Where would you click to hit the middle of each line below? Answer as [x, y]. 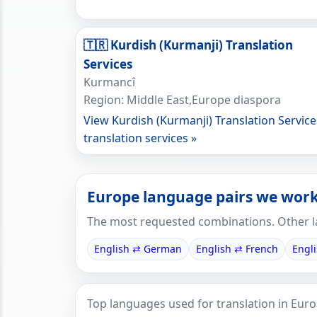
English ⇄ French [237, 249]
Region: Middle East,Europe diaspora [182, 100]
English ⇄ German [138, 249]
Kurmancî [109, 82]
